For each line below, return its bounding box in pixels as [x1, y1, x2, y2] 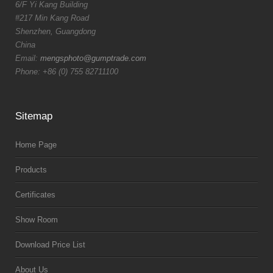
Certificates [15, 190, 55, 199]
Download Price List [15, 240, 85, 249]
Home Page [15, 140, 57, 149]
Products [15, 165, 47, 174]
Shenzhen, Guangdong [15, 27, 96, 36]
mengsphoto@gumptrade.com [40, 54, 146, 63]
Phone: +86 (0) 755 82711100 [15, 67, 118, 76]
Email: [15, 54, 40, 63]
